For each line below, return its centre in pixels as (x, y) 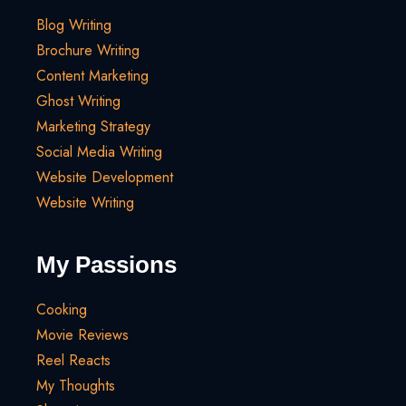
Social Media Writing (99, 152)
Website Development (105, 178)
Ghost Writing (78, 101)
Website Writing (85, 203)
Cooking (62, 310)
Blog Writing (74, 25)
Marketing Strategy (93, 127)
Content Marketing (92, 76)
